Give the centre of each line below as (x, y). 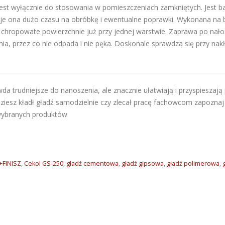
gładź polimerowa (193, 164)
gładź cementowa (92, 164)
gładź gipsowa (142, 164)
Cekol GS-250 (43, 164)
